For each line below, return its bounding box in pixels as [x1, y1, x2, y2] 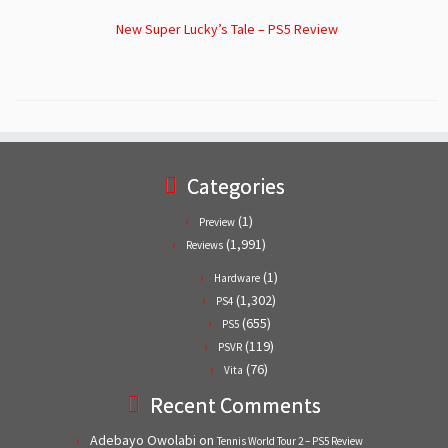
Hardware [214, 271, 260, 286]
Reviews [186, 238, 223, 253]
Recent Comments [150, 391, 321, 420]
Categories [186, 172, 285, 201]
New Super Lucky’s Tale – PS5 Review [115, 20, 338, 39]
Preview [199, 215, 235, 230]
